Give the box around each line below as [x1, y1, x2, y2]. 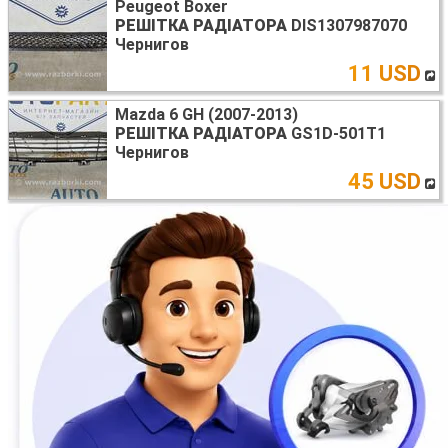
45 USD [348, 168, 421, 194]
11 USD [348, 60, 421, 86]
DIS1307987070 [287, 15, 407, 35]
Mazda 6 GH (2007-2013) [115, 104, 298, 124]
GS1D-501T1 [287, 123, 386, 143]
